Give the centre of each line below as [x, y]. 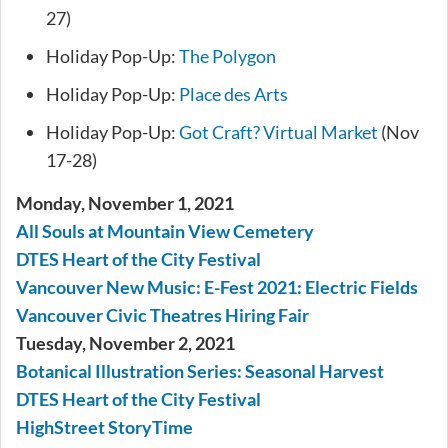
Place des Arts [233, 94]
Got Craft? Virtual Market [278, 132]
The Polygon [227, 56]
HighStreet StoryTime [104, 427]
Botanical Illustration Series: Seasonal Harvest [200, 371]
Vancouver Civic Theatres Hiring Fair [162, 315]
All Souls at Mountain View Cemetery [165, 231]
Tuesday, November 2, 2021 [125, 343]
